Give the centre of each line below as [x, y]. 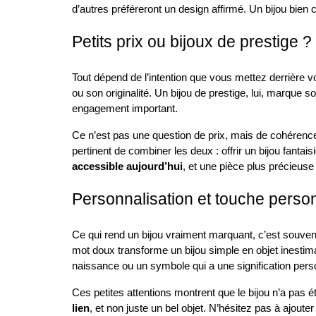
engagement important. [125, 109]
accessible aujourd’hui [127, 166]
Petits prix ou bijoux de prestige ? [192, 42]
